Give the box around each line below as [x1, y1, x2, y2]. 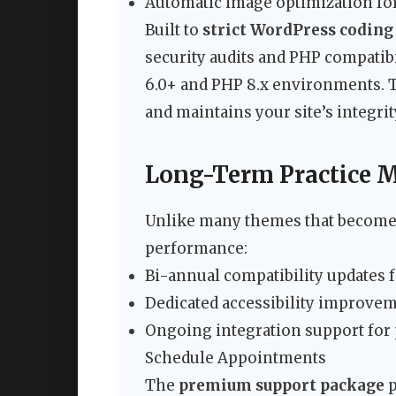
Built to [145, 20, 202, 41]
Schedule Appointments [145, 348, 326, 369]
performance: [145, 239, 247, 259]
